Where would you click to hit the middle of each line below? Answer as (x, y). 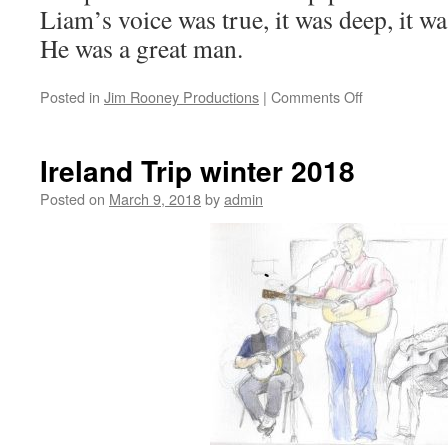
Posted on (72, 199)
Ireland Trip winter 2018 (197, 171)
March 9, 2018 (155, 199)
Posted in (70, 97)
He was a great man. (141, 48)
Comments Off (317, 97)
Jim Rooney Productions (181, 97)
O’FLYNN (391, 136)
